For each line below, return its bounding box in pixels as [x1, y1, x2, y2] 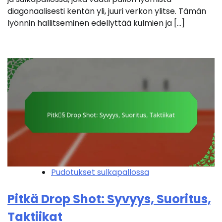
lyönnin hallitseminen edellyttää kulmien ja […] [7, 17, 185, 29]
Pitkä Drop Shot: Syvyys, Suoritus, [7, 190, 211, 207]
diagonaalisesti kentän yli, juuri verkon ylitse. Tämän [7, 5, 206, 17]
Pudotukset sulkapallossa [51, 166, 149, 178]
